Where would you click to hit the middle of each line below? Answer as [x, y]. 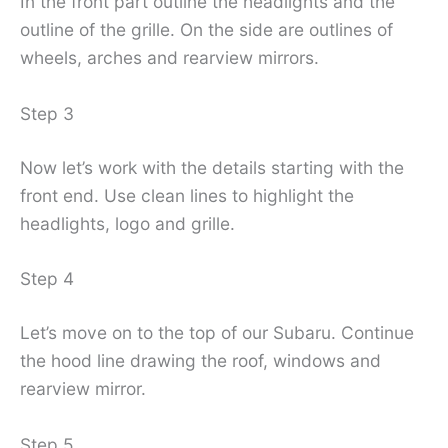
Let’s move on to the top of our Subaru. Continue [217, 333]
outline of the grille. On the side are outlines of [206, 29]
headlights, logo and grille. [127, 223]
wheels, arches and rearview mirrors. [169, 57]
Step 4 [47, 279]
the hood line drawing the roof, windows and [200, 361]
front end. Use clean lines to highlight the [187, 195]
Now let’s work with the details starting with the [212, 167]
